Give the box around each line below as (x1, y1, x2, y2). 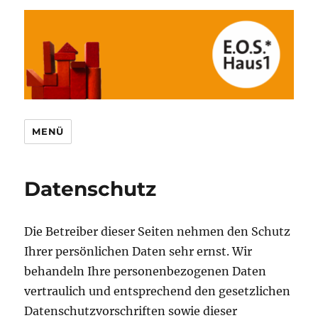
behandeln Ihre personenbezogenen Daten (24, 264, 267, 279)
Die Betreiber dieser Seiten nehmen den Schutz (24, 224, 291, 239)
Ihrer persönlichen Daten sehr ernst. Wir (24, 244, 253, 259)
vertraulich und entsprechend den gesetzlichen (24, 284, 291, 299)
